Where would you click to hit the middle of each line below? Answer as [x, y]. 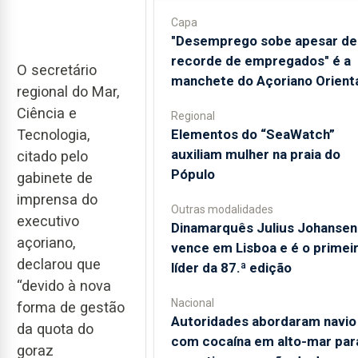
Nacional [192, 303]
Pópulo [193, 174]
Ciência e [47, 113]
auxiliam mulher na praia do [255, 154]
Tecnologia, [53, 134]
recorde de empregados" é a [261, 61]
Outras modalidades [222, 209]
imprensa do [57, 199]
